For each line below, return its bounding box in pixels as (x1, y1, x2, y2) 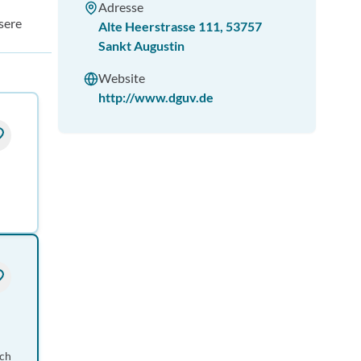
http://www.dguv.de (98, 89, 214, 105)
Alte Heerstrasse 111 (98, 19, 220, 34)
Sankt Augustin (98, 38, 185, 53)
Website (98, 70, 145, 85)
